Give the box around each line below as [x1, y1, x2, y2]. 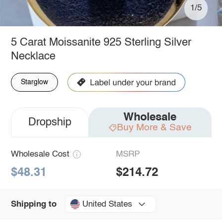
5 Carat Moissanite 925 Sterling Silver [10, 37, 191, 48]
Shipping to [10, 200, 56, 209]
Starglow [20, 78, 48, 86]
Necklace [10, 51, 55, 62]
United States [82, 200, 132, 209]
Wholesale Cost [10, 150, 69, 159]
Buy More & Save [116, 122, 192, 132]
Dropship [28, 116, 71, 128]
